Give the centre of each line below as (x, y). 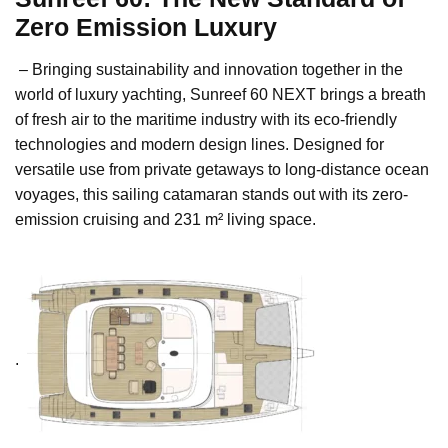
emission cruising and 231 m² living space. (165, 220)
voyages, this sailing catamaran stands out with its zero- (211, 195)
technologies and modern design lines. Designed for (199, 145)
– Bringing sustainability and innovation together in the (209, 70)
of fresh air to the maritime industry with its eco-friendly (206, 120)
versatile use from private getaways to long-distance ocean (222, 170)
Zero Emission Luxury (146, 27)
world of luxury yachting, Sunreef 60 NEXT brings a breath (220, 95)
